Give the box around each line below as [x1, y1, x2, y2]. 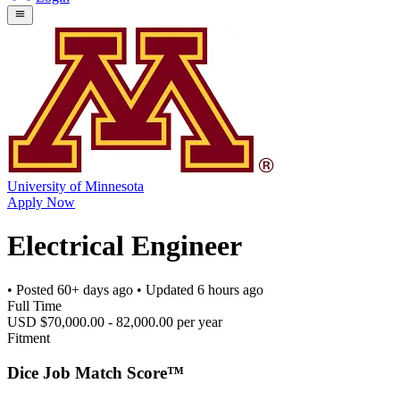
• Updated [133, 281, 197, 297]
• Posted [7, 281, 57, 297]
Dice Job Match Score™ [7, 362, 184, 382]
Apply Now [7, 194, 75, 210]
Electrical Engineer [7, 229, 242, 262]
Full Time [7, 297, 62, 313]
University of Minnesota [7, 178, 144, 194]
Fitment [7, 329, 50, 346]
